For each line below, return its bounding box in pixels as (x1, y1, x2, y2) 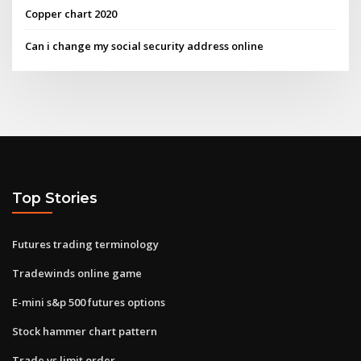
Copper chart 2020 (25, 6, 118, 22)
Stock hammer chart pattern (12, 323, 157, 338)
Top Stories (12, 189, 98, 207)
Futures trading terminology (12, 236, 159, 251)
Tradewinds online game (12, 265, 142, 280)
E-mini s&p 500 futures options (12, 294, 165, 309)
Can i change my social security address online (25, 38, 264, 53)
